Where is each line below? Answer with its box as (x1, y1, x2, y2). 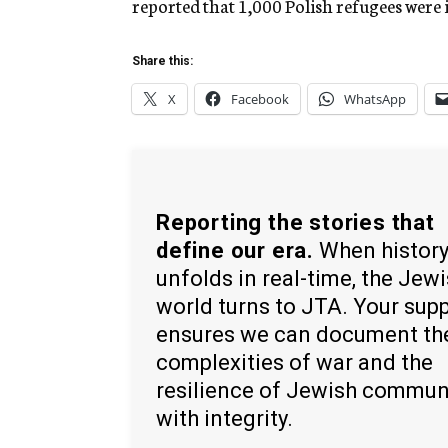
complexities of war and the (156, 349, 433, 375)
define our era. (156, 237, 315, 263)
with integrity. (156, 405, 293, 431)
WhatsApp (344, 90, 406, 109)
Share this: (132, 54, 193, 69)
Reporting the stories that (156, 209, 435, 235)
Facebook (231, 90, 289, 109)
